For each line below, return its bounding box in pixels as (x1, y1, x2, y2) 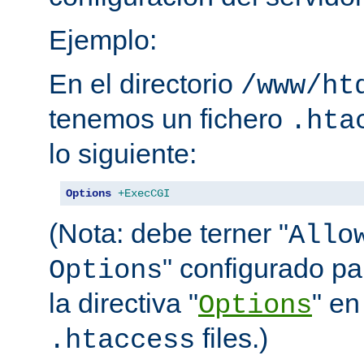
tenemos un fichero (49, 102, 290, 134)
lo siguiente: (49, 137, 197, 169)
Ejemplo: (49, 24, 157, 55)
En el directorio (49, 67, 240, 99)
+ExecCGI (118, 186, 170, 200)
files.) (195, 322, 268, 353)
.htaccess (49, 324, 195, 356)
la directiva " (49, 287, 198, 318)
